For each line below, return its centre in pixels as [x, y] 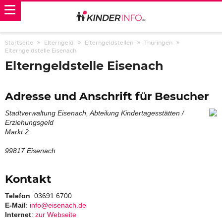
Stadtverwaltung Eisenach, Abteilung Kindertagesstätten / [94, 113]
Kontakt [28, 179]
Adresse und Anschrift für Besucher [107, 96]
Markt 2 [17, 132]
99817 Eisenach [30, 151]
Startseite [19, 43]
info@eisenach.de [58, 205]
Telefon [18, 196]
